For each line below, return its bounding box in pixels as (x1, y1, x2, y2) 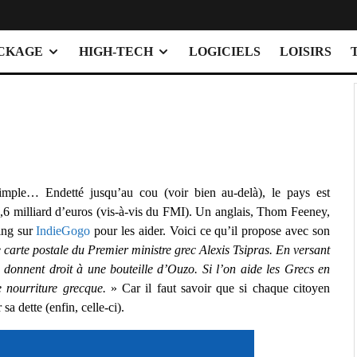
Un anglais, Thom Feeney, (195, 205, 331, 219)
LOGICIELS (189, 45, 261, 59)
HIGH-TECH (79, 45, 153, 59)
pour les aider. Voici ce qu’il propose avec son (90, 224, 331, 238)
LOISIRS (280, 45, 331, 59)
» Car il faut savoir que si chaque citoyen (105, 281, 331, 296)
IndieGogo (36, 224, 91, 238)
